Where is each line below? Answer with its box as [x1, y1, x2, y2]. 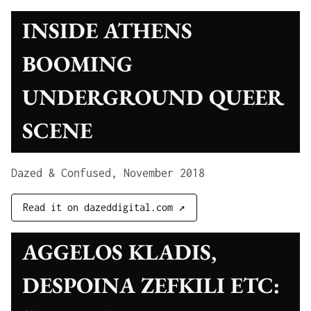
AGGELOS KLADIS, [22, 237, 217, 267]
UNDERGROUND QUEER [22, 83, 284, 112]
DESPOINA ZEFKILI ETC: [22, 271, 280, 300]
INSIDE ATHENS [22, 16, 192, 45]
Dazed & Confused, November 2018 [11, 167, 205, 179]
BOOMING [22, 49, 133, 78]
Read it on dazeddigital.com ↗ [23, 201, 185, 213]
